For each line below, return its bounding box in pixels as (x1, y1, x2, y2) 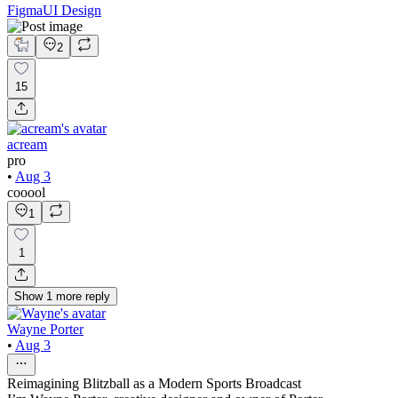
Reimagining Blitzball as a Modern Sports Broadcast (7, 375, 301, 391)
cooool (7, 184, 45, 200)
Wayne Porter (7, 321, 84, 337)
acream (7, 136, 47, 152)
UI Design (43, 2, 101, 18)
